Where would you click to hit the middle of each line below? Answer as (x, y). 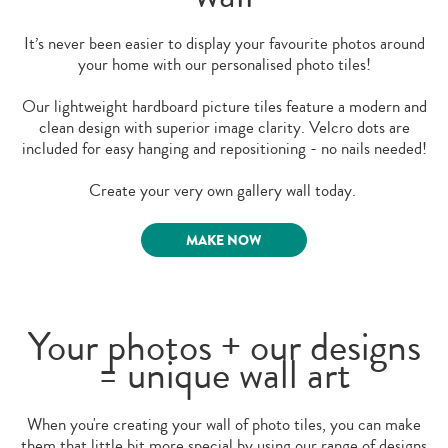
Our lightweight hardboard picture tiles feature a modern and (224, 106)
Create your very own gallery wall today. (224, 190)
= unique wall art (224, 375)
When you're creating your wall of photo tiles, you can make (224, 424)
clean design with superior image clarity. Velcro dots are (224, 127)
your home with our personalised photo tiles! (224, 64)
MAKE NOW (224, 240)
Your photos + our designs (224, 347)
